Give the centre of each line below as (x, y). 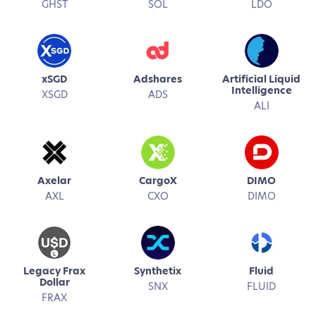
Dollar (54, 282)
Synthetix (158, 271)
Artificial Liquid (262, 79)
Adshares (158, 79)
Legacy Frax (55, 271)
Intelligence (261, 90)
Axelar (55, 181)
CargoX (158, 181)
